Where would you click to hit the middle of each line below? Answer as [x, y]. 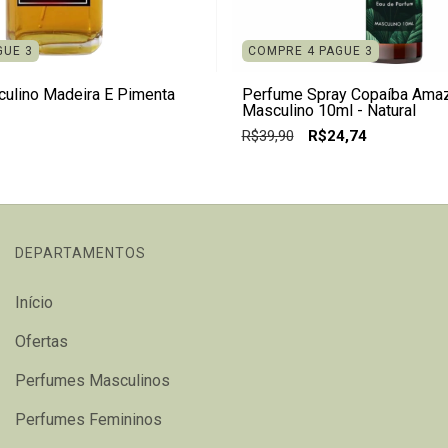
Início [34, 303]
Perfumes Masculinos [92, 381]
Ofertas [41, 342]
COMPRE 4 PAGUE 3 [310, 51]
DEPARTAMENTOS [80, 253]
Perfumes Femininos [88, 420]
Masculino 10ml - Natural [328, 111]
